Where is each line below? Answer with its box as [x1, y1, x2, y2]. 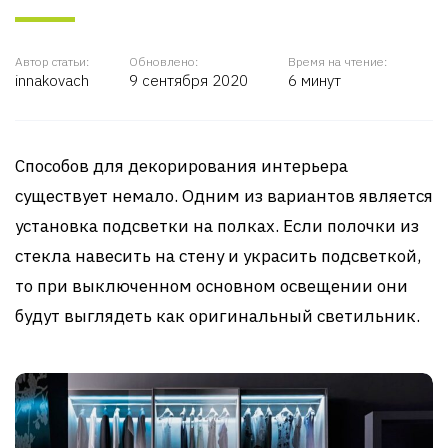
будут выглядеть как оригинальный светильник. [15, 305, 420, 327]
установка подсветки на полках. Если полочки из [15, 215, 419, 237]
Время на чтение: [288, 54, 387, 69]
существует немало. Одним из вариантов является [15, 185, 433, 207]
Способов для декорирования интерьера [15, 155, 348, 177]
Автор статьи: [15, 54, 89, 69]
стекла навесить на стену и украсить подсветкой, [15, 245, 421, 267]
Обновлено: [129, 54, 198, 69]
